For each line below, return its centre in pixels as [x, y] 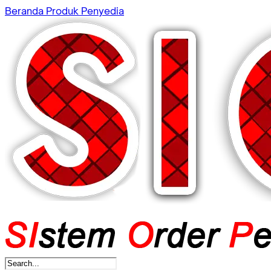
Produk [64, 11]
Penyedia [103, 11]
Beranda [25, 11]
